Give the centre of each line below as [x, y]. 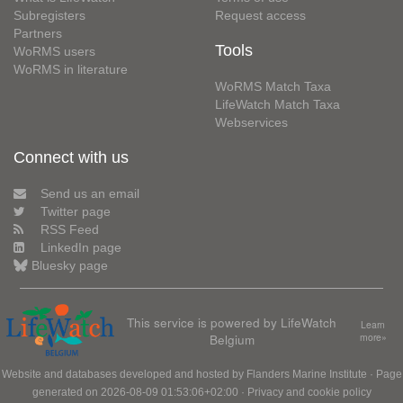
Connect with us [71, 157]
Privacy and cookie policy [309, 392]
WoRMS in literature [71, 69]
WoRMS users [54, 51]
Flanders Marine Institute [306, 374]
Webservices [251, 122]
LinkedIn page [81, 247]
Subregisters [49, 15]
